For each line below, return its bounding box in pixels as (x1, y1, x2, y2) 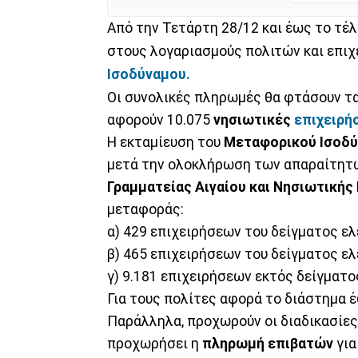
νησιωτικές (210, 111, 294, 128)
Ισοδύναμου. (107, 66, 190, 82)
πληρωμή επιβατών (202, 335, 333, 352)
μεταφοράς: (107, 201, 184, 217)
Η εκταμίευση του (107, 133, 221, 150)
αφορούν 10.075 (107, 111, 210, 128)
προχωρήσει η (107, 335, 202, 352)
